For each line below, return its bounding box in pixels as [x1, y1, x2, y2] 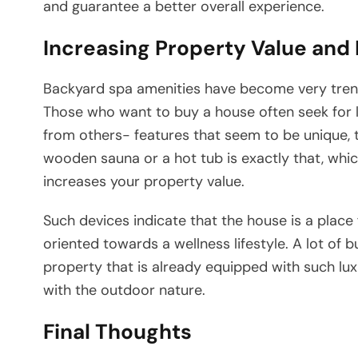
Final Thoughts [43, 317, 192, 345]
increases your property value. [43, 171, 245, 191]
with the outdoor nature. [43, 280, 205, 300]
